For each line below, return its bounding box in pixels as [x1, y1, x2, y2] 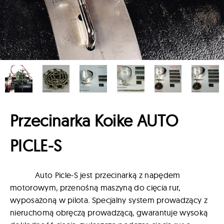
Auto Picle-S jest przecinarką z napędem [35, 169, 180, 180]
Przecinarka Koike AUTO [10, 110, 178, 131]
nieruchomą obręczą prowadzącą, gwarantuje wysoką [10, 207, 208, 217]
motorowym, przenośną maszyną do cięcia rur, [10, 182, 180, 192]
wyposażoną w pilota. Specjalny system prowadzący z [10, 194, 208, 205]
